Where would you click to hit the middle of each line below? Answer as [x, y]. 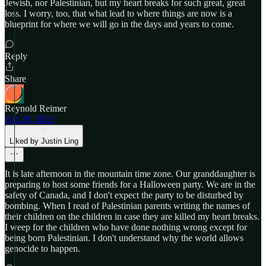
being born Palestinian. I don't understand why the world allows [124, 238]
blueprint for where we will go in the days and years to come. [119, 24]
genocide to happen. [42, 248]
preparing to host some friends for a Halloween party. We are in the [130, 184]
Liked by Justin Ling [44, 141]
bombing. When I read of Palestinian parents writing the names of [127, 206]
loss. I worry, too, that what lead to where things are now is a [118, 13]
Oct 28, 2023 [29, 119]
